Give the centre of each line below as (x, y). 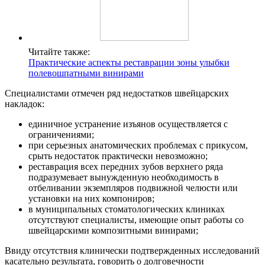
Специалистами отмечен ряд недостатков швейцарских (117, 93)
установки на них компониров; (91, 199)
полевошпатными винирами (86, 73)
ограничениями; (61, 135)
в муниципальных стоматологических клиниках (127, 209)
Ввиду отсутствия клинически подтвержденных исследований (132, 251)
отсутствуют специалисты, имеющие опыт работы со (136, 220)
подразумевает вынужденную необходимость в (124, 177)
